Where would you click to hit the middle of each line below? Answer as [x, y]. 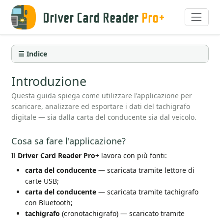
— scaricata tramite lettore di [146, 170]
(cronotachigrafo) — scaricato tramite [123, 214]
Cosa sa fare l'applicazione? [69, 141]
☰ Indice [32, 54]
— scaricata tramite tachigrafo [148, 192]
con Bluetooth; [49, 203]
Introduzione [49, 81]
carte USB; [42, 181]
